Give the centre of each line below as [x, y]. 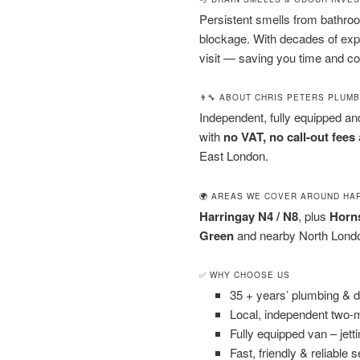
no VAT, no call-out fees [289, 137]
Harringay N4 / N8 [249, 216]
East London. [234, 156]
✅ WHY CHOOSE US [245, 274]
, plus [314, 215]
